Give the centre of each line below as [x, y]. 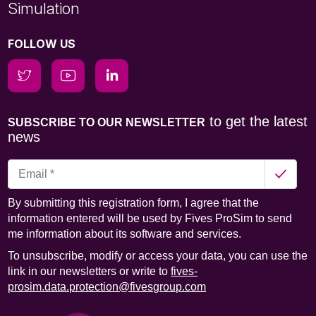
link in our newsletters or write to [90, 272]
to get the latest [257, 122]
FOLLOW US [42, 44]
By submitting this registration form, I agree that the [134, 203]
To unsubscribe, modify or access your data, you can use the [158, 256]
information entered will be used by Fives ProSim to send [150, 219]
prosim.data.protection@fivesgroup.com [107, 287]
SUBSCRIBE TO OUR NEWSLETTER [107, 123]
